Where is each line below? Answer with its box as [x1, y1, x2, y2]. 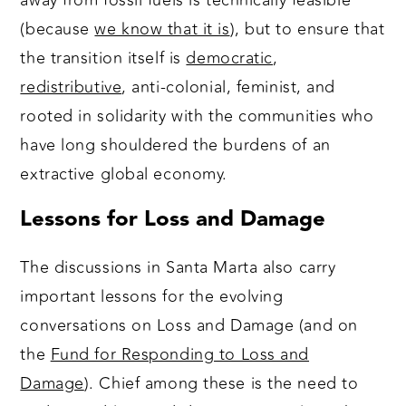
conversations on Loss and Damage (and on [20, 313, 358, 339]
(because [20, 16, 95, 43]
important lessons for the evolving [20, 284, 284, 310]
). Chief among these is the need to [83, 371, 359, 397]
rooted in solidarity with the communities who [20, 103, 374, 130]
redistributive [20, 74, 122, 101]
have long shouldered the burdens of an [20, 132, 331, 159]
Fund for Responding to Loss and [50, 342, 310, 368]
